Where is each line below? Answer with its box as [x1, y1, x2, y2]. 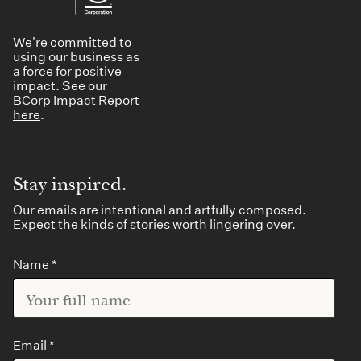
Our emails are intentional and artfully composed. [13, 200, 306, 218]
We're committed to [13, 32, 131, 50]
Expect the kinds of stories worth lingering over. [13, 214, 296, 232]
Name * [13, 255, 57, 272]
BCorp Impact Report [13, 90, 139, 108]
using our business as [13, 47, 139, 64]
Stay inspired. [13, 172, 127, 196]
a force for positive [13, 61, 122, 79]
